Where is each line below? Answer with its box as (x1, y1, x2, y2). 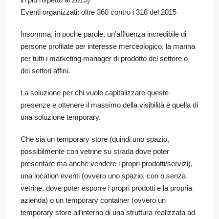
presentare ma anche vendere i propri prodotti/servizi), (21, 159, 193, 168)
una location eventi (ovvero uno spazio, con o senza (21, 171, 186, 180)
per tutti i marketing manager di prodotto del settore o (21, 54, 188, 63)
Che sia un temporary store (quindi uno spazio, (21, 134, 169, 143)
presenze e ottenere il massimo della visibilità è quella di (21, 100, 198, 109)
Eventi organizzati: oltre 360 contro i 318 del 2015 (21, 7, 176, 16)
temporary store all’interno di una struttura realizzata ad (21, 208, 195, 217)
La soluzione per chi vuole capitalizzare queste (21, 88, 169, 97)
